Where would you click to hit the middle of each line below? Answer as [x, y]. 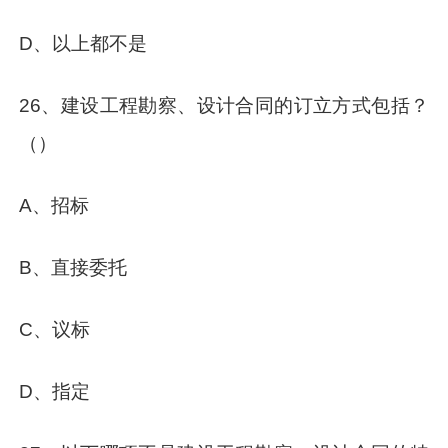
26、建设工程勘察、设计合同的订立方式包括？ [224, 106]
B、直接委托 [73, 267]
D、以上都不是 [83, 44]
